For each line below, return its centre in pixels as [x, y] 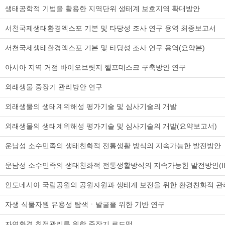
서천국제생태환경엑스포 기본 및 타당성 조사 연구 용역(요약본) [105, 48]
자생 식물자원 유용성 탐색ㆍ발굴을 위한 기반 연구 [85, 204]
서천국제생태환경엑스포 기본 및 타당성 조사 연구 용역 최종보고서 [110, 28]
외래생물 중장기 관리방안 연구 [54, 87]
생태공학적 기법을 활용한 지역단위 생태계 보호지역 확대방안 [102, 9]
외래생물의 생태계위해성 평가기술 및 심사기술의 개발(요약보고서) [111, 126]
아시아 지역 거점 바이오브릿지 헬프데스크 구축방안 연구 [95, 67]
